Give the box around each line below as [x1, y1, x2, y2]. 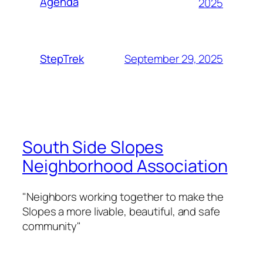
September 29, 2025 [124, 50, 223, 66]
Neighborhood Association [22, 154, 228, 178]
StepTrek [40, 51, 85, 67]
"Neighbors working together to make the [22, 188, 224, 204]
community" [22, 218, 82, 234]
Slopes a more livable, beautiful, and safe [22, 203, 220, 219]
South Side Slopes [22, 136, 164, 159]
